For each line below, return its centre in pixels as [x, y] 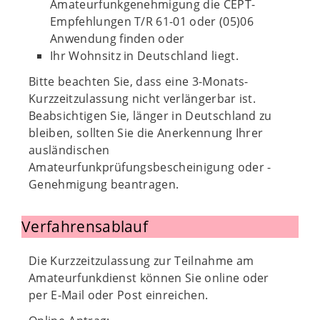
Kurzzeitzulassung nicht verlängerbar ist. [142, 99]
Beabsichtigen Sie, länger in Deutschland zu [150, 116]
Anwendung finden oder [117, 39]
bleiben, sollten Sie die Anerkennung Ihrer [146, 133]
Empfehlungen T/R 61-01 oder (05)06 [152, 21]
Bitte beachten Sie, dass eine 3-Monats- [139, 81]
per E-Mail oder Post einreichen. [119, 295]
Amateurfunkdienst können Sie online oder [149, 278]
